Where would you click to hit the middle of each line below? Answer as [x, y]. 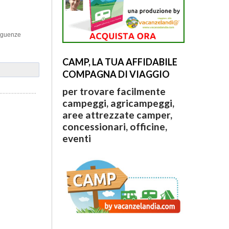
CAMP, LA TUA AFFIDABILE [120, 62]
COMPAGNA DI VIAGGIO [116, 74]
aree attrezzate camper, [117, 115]
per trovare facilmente [114, 91]
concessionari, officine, [114, 127]
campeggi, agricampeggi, [118, 103]
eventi [76, 139]
